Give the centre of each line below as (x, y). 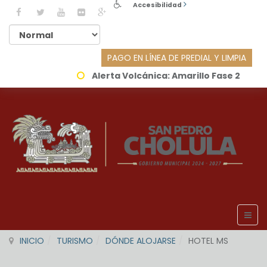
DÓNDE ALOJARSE (141, 241)
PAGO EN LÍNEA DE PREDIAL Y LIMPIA (177, 58)
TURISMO (75, 241)
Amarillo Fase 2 (206, 76)
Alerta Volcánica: (128, 76)
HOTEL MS (208, 241)
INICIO (32, 241)
